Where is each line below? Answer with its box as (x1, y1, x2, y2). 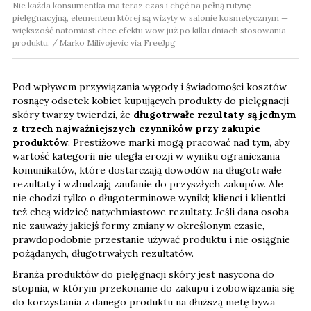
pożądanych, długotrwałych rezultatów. (12, 247, 194, 260)
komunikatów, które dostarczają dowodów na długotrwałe (12, 164, 282, 177)
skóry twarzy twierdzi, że (12, 108, 133, 121)
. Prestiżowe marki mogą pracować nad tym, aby (68, 136, 289, 149)
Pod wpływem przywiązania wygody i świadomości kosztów (12, 81, 287, 94)
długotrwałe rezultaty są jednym (133, 108, 296, 121)
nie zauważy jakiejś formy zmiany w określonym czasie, (12, 219, 264, 233)
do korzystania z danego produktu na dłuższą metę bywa (12, 296, 275, 309)
